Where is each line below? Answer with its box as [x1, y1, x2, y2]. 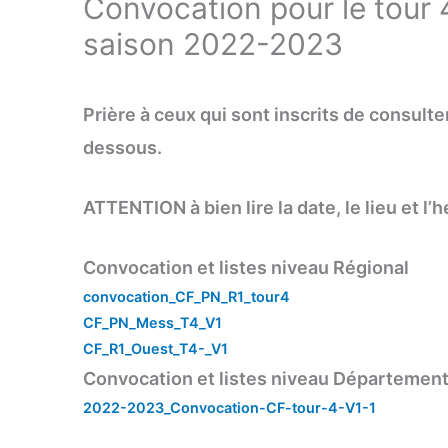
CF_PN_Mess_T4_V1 [83, 314, 223, 332]
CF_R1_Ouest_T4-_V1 [83, 340, 229, 358]
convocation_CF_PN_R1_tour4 [83, 288, 291, 306]
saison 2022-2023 [83, 26, 344, 63]
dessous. [83, 137, 163, 159]
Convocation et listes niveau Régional [83, 257, 410, 279]
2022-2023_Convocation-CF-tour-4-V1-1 [83, 399, 377, 417]
